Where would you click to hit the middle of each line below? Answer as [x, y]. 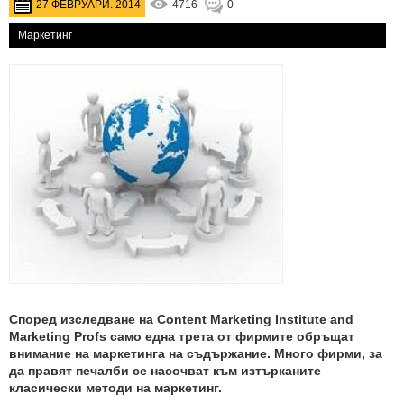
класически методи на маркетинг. [115, 388]
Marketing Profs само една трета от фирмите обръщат [182, 336]
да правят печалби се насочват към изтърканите [165, 371]
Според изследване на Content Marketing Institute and [181, 319]
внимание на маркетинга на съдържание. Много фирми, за [196, 353]
